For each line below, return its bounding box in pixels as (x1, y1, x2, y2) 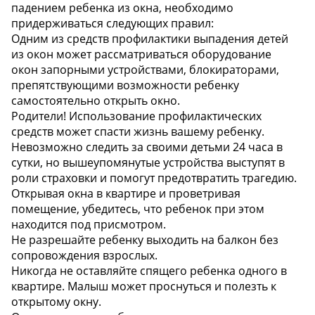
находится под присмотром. (11, 217, 166, 233)
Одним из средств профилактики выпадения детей (11, 31, 288, 47)
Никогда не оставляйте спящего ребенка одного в (11, 263, 287, 279)
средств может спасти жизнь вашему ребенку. (11, 124, 264, 140)
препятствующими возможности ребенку (11, 77, 239, 94)
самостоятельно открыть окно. (11, 93, 180, 109)
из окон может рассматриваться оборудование (11, 46, 271, 63)
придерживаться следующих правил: (11, 15, 214, 32)
